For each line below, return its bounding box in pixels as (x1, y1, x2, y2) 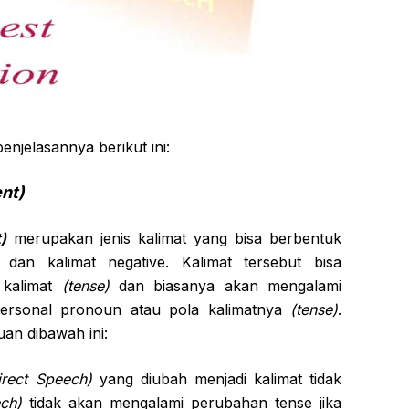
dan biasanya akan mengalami (109, 277, 341, 295)
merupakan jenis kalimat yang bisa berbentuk (6, 229, 341, 247)
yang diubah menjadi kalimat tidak (91, 370, 342, 388)
